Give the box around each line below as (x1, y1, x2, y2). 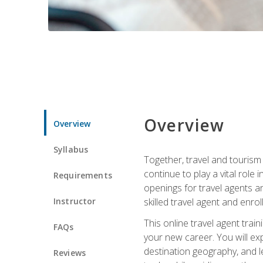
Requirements (53, 169, 112, 181)
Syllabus (53, 143, 89, 155)
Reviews (53, 247, 86, 258)
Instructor (53, 195, 96, 207)
